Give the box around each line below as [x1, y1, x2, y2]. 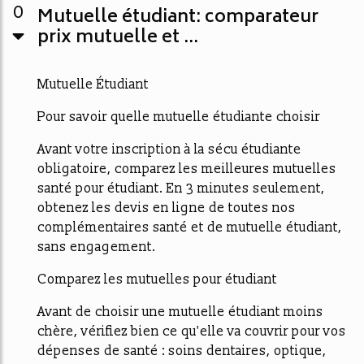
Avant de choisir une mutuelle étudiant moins [37, 304, 323, 321]
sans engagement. [37, 239, 156, 256]
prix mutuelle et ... [37, 23, 198, 54]
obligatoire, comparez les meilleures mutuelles [37, 161, 336, 178]
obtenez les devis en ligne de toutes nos [37, 200, 296, 217]
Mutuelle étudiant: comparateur [37, 2, 318, 34]
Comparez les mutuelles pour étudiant [37, 271, 277, 288]
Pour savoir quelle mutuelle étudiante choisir [37, 109, 320, 126]
